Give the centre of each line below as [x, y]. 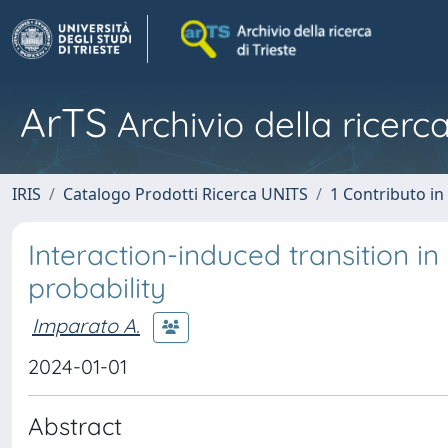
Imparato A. [86, 325]
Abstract [75, 426]
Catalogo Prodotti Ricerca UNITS [185, 194]
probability [97, 287]
